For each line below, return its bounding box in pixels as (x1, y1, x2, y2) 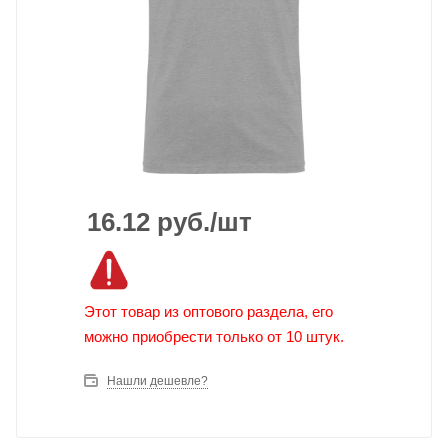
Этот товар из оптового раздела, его (84, 303, 333, 321)
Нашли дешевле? (107, 374, 208, 389)
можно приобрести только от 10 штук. (84, 328, 344, 346)
